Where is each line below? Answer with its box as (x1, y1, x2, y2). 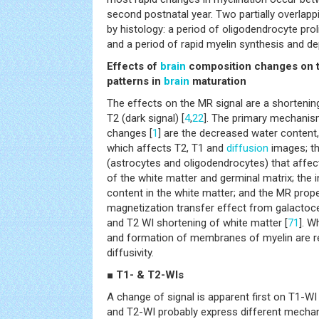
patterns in (107, 74, 164, 88)
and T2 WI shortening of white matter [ (107, 216, 288, 229)
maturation (189, 74, 246, 88)
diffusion (226, 141, 268, 155)
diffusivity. (107, 246, 154, 259)
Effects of (107, 59, 160, 73)
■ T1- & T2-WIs (107, 268, 184, 281)
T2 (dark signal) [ (107, 111, 184, 125)
